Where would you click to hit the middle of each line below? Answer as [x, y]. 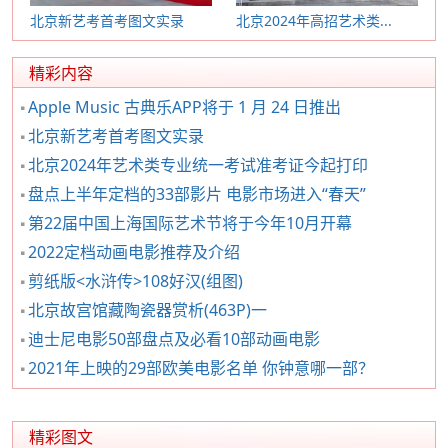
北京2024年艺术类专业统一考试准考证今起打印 [198, 165]
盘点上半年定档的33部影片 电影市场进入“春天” [197, 194]
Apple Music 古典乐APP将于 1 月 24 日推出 [184, 107]
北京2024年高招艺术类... [314, 20]
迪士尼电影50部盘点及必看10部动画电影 [174, 339]
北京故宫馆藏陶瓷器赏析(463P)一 [147, 310]
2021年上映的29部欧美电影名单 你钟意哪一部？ [201, 368]
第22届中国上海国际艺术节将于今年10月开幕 [190, 223]
